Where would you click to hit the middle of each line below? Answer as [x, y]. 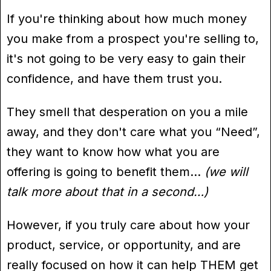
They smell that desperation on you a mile [127, 112]
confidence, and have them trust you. [114, 78]
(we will [226, 171]
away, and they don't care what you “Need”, [133, 132]
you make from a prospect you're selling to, [133, 38]
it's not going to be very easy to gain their [126, 58]
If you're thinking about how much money [127, 18]
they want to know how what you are [113, 152]
